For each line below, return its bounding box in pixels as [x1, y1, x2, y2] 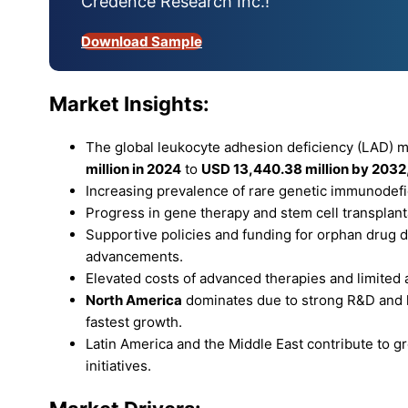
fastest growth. [86, 312, 182, 331]
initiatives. [86, 356, 151, 374]
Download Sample [81, 33, 202, 51]
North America [86, 291, 182, 309]
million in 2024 [86, 159, 181, 178]
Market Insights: [49, 91, 209, 116]
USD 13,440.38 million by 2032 [201, 159, 406, 178]
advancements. [86, 247, 183, 265]
